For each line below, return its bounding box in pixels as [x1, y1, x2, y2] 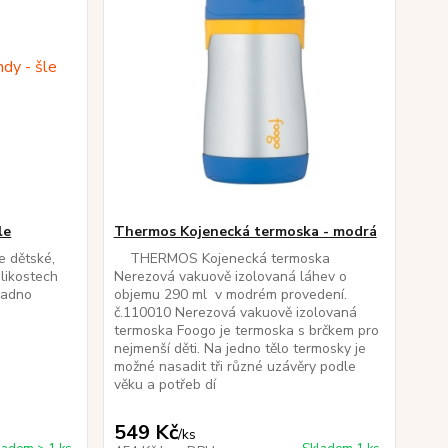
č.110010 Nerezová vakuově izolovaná [113, 303, 357, 322]
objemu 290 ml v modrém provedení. [113, 285, 347, 304]
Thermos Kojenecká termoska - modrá [113, 222, 377, 241]
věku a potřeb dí [113, 375, 216, 394]
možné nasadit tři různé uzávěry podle [113, 357, 356, 376]
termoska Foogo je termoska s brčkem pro [113, 321, 379, 340]
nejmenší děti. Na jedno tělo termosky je [113, 339, 366, 358]
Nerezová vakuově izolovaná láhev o [113, 267, 347, 286]
